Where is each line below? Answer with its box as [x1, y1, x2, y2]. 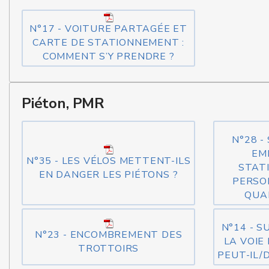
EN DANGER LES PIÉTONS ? [38, 168, 178, 181]
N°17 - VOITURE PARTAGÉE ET [29, 22, 188, 35]
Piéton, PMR [22, 94, 105, 113]
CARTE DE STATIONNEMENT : [32, 36, 185, 49]
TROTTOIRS [78, 241, 139, 255]
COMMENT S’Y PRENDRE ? [42, 50, 175, 63]
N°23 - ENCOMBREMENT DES [34, 228, 183, 241]
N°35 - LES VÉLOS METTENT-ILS [26, 154, 191, 168]
